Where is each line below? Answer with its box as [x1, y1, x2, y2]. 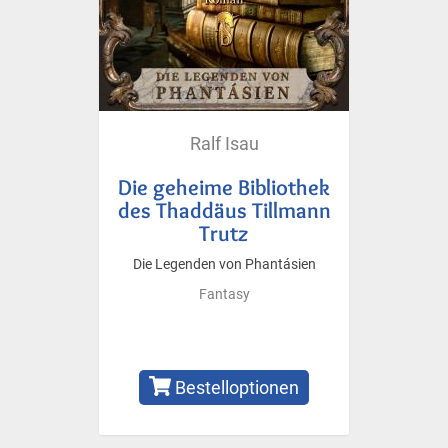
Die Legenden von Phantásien [132, 255, 316, 273]
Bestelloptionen [171, 376, 300, 398]
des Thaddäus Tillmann [117, 196, 331, 223]
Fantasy [198, 285, 250, 303]
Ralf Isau [189, 132, 259, 154]
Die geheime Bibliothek [118, 173, 330, 200]
